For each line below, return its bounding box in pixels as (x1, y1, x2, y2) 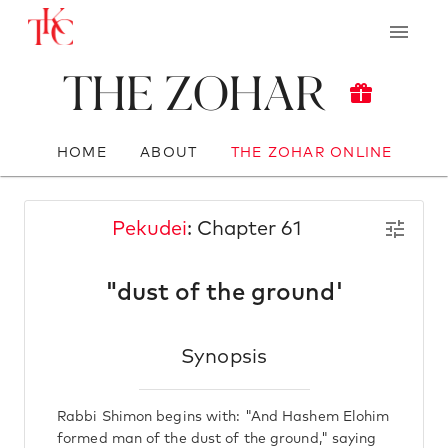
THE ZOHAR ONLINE (230, 145, 393, 160)
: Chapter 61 (186, 219, 301, 239)
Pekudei (111, 219, 187, 239)
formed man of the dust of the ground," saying (57, 432, 377, 446)
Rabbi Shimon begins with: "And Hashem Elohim (57, 410, 390, 424)
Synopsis (180, 347, 268, 367)
